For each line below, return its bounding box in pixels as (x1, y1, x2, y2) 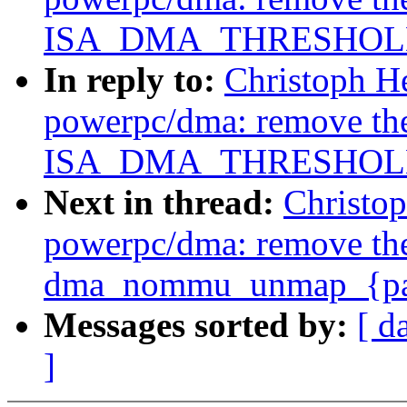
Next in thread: (44, 183, 283, 223)
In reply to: (44, 60, 224, 100)
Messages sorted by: (44, 305, 357, 345)
